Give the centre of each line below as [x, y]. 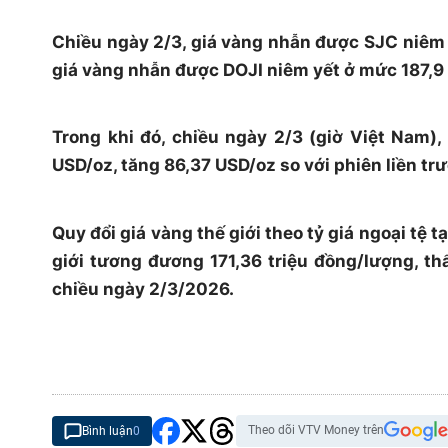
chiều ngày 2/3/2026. [143, 288]
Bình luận [107, 431]
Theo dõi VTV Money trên [316, 430]
